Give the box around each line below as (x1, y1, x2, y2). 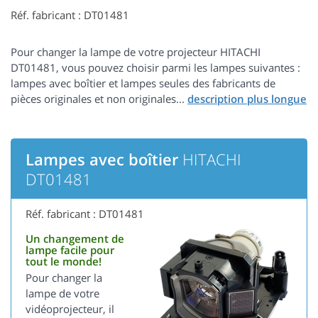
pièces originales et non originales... (11, 92, 187, 106)
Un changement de (26, 231, 124, 246)
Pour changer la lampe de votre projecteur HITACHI (11, 45, 261, 60)
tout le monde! (26, 254, 102, 269)
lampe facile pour (26, 243, 114, 258)
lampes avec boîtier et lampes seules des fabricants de (11, 76, 275, 91)
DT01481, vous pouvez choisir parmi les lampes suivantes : (11, 60, 300, 75)
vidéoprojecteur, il (26, 302, 114, 317)
